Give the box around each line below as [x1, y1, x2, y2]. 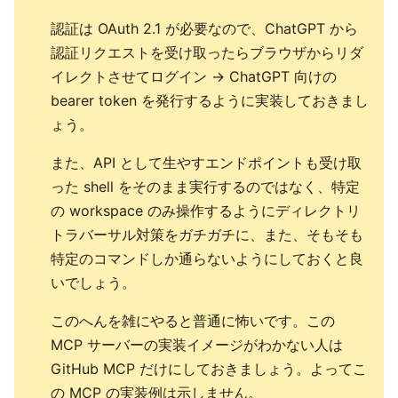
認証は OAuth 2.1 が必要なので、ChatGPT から [51, 20, 358, 38]
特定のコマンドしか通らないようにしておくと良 [51, 250, 363, 268]
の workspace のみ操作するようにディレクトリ [51, 202, 361, 220]
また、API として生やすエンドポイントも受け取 [51, 154, 362, 172]
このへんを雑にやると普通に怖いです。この [51, 312, 335, 330]
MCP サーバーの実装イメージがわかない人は [51, 336, 343, 354]
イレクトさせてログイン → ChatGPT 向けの [51, 68, 337, 86]
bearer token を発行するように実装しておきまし [51, 92, 369, 110]
